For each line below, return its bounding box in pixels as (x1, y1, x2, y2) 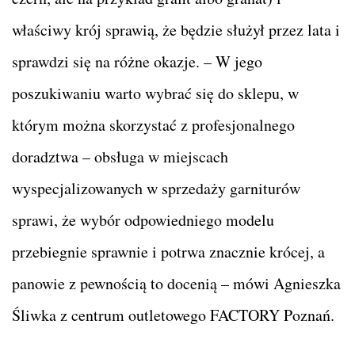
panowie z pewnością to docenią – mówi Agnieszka (12, 273, 341, 295)
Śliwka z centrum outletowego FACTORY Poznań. (12, 304, 334, 326)
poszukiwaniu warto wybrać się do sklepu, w (12, 82, 299, 105)
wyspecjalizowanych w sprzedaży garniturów (12, 177, 300, 200)
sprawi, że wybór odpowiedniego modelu (12, 209, 274, 231)
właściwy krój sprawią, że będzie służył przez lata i (12, 19, 340, 41)
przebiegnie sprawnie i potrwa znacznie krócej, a (12, 241, 325, 263)
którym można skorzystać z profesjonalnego (12, 114, 295, 136)
